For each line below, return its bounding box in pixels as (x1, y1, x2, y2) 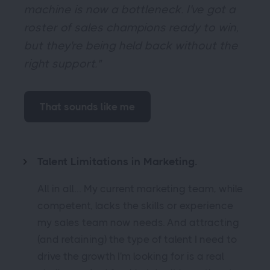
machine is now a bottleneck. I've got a (24, 3, 236, 16)
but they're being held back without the (24, 39, 238, 52)
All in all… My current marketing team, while (37, 183, 243, 195)
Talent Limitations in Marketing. (37, 155, 197, 168)
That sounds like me (40, 101, 135, 113)
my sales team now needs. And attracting (37, 216, 239, 228)
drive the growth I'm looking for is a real (37, 250, 224, 262)
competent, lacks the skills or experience (37, 199, 233, 212)
